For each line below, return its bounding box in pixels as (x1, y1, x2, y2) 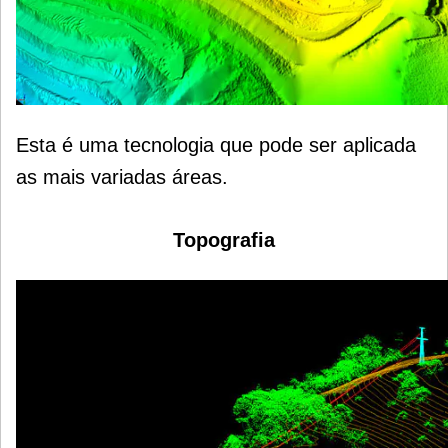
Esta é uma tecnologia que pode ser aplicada (16, 133, 416, 156)
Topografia (173, 228, 275, 251)
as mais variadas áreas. (16, 165, 228, 188)
